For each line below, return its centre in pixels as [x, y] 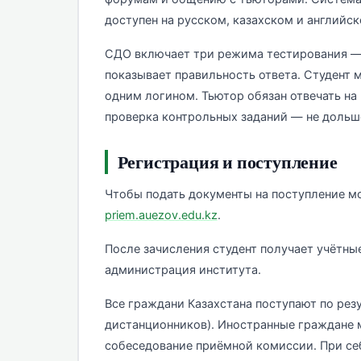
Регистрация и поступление [227, 162]
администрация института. [183, 270]
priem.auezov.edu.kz [161, 216]
